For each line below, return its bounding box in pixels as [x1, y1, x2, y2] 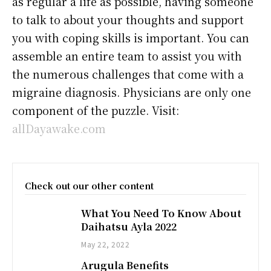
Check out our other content [25, 180, 154, 192]
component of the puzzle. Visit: [12, 102, 179, 119]
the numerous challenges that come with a [12, 66, 244, 82]
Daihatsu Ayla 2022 [81, 220, 177, 234]
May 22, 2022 [81, 239, 130, 250]
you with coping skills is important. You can [12, 30, 249, 46]
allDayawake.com [12, 120, 106, 137]
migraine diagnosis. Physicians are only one [12, 84, 251, 100]
